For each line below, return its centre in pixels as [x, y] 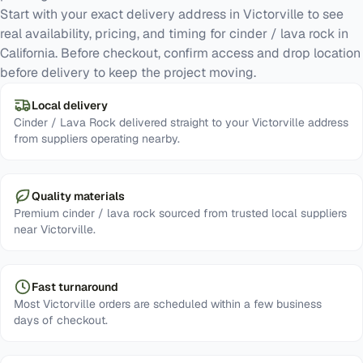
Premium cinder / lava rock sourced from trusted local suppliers [180, 213]
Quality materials [78, 196]
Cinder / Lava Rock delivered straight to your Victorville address [181, 122]
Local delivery [70, 105]
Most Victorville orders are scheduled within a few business [168, 304]
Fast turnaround [75, 287]
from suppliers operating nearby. [97, 139]
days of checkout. [61, 320]
